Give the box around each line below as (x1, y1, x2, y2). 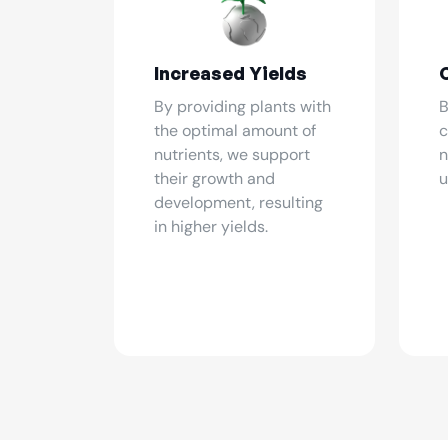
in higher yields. (154, 216, 268, 237)
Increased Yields (154, 62, 307, 84)
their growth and (154, 168, 275, 189)
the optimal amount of (154, 120, 316, 141)
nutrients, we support (154, 144, 310, 165)
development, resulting (154, 192, 323, 213)
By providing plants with (154, 96, 331, 117)
